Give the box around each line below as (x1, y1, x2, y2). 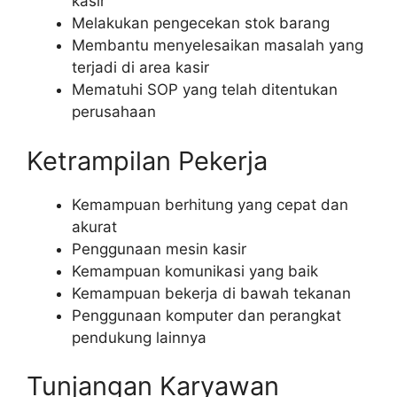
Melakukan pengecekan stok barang (72, 14, 330, 33)
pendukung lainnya (72, 328, 206, 346)
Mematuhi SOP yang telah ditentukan (72, 81, 338, 99)
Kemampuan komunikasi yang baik (72, 261, 318, 280)
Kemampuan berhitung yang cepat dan (72, 195, 348, 214)
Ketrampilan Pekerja (27, 144, 268, 176)
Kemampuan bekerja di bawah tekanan (72, 284, 351, 302)
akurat (72, 217, 117, 236)
